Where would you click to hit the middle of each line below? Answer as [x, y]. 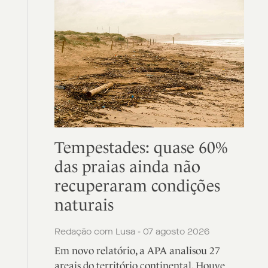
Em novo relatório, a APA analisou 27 [138, 251]
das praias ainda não [128, 167]
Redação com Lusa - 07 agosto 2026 [132, 232]
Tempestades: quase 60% [141, 147]
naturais [84, 205]
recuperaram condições [138, 186]
